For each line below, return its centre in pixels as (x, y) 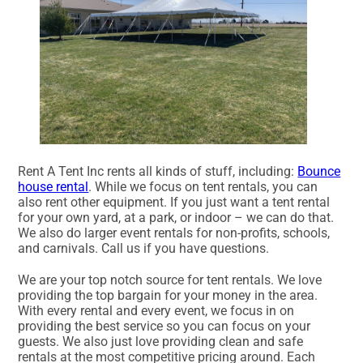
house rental (53, 186)
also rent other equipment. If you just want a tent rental (174, 202)
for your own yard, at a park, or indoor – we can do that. (176, 217)
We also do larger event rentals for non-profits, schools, (174, 233)
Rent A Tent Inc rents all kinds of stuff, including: (158, 171)
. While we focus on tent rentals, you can (203, 186)
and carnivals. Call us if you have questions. (144, 248)
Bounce (319, 171)
